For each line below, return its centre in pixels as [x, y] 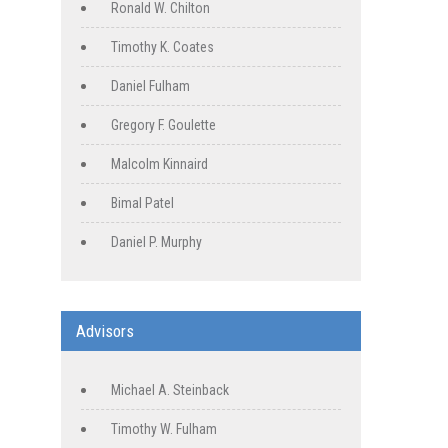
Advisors [105, 331]
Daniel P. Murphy [156, 242]
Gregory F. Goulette [163, 125]
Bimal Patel [142, 203]
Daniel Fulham [150, 86]
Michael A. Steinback [170, 390]
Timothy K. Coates [162, 47]
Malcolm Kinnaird [159, 164]
